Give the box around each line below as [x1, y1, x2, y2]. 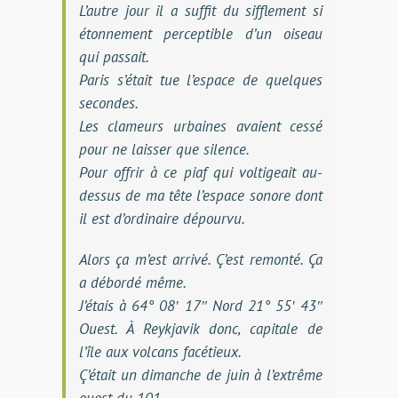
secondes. [78, 92, 139, 113]
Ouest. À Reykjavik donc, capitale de [78, 318, 323, 338]
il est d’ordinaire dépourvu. [78, 208, 245, 228]
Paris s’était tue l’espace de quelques [78, 69, 323, 90]
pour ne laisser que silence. [78, 139, 250, 159]
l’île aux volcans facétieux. [78, 341, 242, 362]
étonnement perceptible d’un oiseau [78, 23, 323, 44]
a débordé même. [78, 272, 187, 292]
